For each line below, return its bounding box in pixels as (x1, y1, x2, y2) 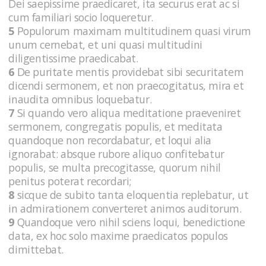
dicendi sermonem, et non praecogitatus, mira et (8, 78, 244, 93)
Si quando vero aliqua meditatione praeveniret (14, 106, 241, 121)
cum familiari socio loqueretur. (8, 10, 156, 25)
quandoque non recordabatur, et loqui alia (8, 133, 211, 148)
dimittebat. (8, 242, 64, 257)
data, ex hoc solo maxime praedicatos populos (8, 229, 228, 243)
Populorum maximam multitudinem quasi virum (14, 24, 251, 39)
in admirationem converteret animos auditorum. (8, 201, 244, 216)
